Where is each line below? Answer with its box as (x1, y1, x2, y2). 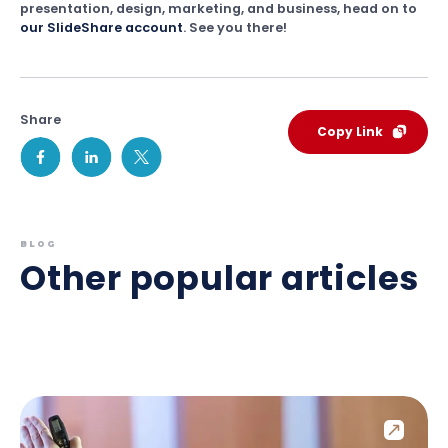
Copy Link (317, 123, 383, 140)
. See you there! (183, 19, 287, 36)
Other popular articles (20, 255, 420, 302)
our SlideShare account (20, 19, 183, 36)
